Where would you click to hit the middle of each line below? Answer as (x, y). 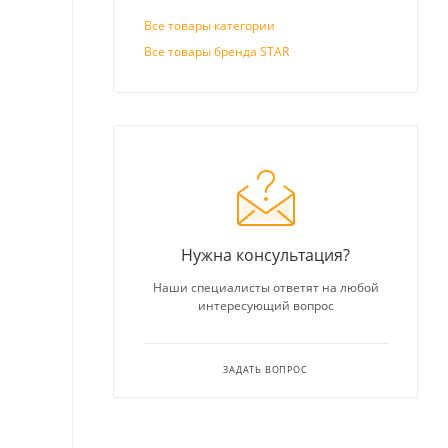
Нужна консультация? (265, 255)
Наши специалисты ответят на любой (265, 288)
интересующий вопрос (265, 306)
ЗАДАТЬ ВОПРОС (265, 370)
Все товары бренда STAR (216, 52)
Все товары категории (209, 26)
